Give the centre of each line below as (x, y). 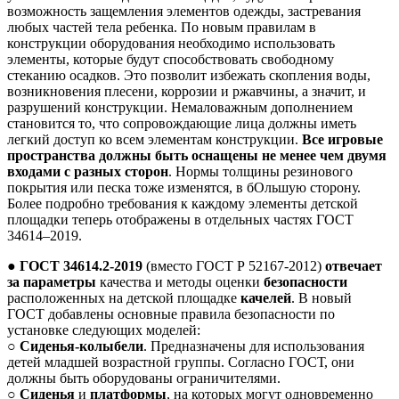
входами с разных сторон (88, 172)
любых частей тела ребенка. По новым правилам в (162, 28)
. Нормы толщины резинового (261, 172)
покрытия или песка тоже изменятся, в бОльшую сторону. (184, 188)
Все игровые (342, 140)
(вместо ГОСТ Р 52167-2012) (234, 266)
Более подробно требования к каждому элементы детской (183, 204)
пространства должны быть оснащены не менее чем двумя (197, 156)
